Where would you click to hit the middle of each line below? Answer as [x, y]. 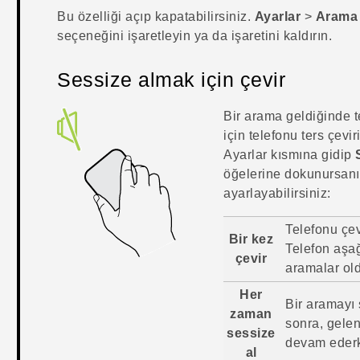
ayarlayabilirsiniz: [277, 194]
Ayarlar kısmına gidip [290, 155]
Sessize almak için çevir [172, 80]
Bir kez [251, 239]
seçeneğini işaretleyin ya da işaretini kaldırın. [195, 36]
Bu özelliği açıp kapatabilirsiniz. [156, 17]
